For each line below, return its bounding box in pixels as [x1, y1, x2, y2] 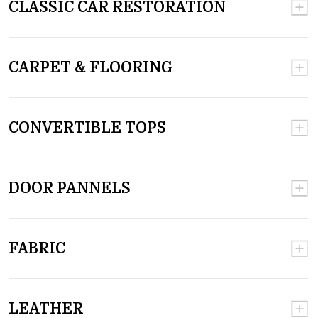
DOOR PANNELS [9, 179, 131, 197]
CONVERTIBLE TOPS [9, 119, 166, 136]
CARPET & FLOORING [9, 58, 173, 76]
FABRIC [9, 239, 65, 257]
